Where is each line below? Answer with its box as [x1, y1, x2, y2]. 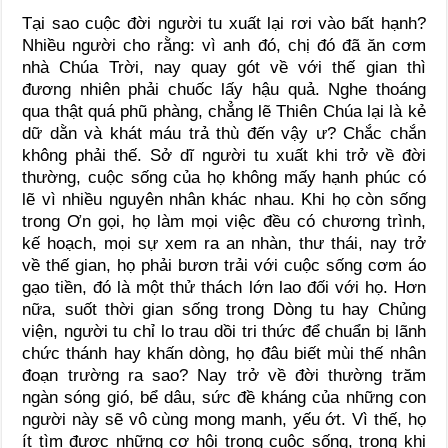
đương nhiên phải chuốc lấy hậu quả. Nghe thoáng [22, 79, 426, 99]
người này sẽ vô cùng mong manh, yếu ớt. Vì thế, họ [22, 409, 426, 429]
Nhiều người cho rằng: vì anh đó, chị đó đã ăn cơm [22, 35, 426, 55]
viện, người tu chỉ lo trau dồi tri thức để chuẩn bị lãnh [22, 321, 426, 341]
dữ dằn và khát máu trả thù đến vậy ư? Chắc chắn [22, 123, 426, 143]
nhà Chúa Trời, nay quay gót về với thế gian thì [22, 57, 426, 77]
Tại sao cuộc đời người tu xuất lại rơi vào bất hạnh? [22, 13, 426, 33]
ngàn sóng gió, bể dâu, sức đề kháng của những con [22, 387, 426, 407]
